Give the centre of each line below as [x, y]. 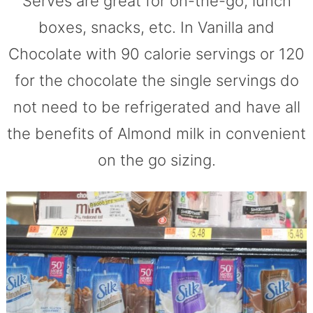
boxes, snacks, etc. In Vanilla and [156, 27]
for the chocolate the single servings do [156, 80]
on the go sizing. [156, 160]
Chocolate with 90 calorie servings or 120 [156, 53]
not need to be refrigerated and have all [156, 107]
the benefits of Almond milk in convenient [156, 133]
